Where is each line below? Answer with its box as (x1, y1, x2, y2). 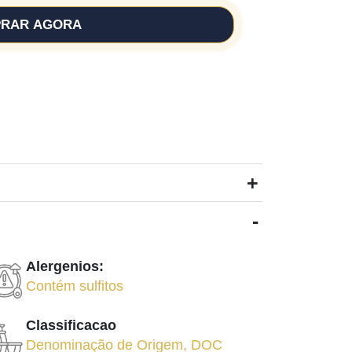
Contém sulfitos (25, 278, 123, 294)
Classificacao (25, 317, 116, 333)
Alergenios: (25, 258, 104, 274)
